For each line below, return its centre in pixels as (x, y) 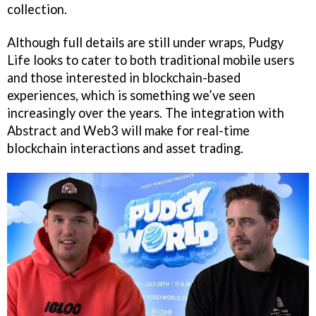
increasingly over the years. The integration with (146, 113)
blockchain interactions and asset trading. (127, 148)
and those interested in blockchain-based (124, 77)
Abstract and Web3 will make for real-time (128, 130)
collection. (37, 10)
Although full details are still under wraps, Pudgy (145, 42)
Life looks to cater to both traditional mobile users (151, 60)
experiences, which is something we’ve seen (131, 95)
